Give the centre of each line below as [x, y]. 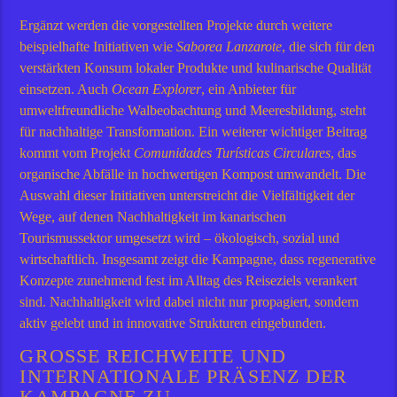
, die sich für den [329, 46]
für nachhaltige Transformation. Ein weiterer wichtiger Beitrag [194, 131]
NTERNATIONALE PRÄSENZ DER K [184, 377]
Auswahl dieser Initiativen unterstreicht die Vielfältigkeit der [187, 195]
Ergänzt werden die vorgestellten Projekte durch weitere [176, 25]
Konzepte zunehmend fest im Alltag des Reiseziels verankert [189, 280]
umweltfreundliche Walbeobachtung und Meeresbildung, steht [193, 110]
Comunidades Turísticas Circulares [233, 152]
